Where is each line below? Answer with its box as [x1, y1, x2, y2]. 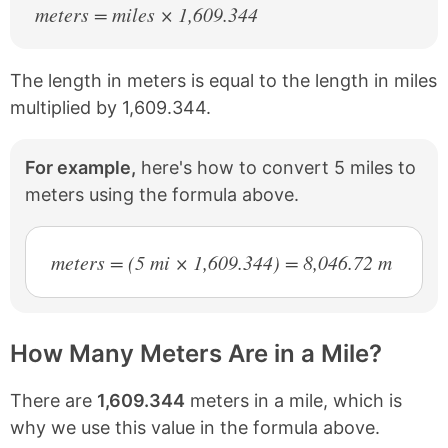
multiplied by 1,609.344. [10, 97, 211, 118]
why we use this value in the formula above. [10, 417, 380, 438]
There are [10, 390, 97, 411]
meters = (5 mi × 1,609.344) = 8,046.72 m [51, 249, 392, 275]
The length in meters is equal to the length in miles [10, 70, 437, 91]
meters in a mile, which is [185, 390, 402, 411]
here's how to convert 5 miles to [136, 157, 416, 178]
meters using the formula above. [25, 184, 299, 205]
